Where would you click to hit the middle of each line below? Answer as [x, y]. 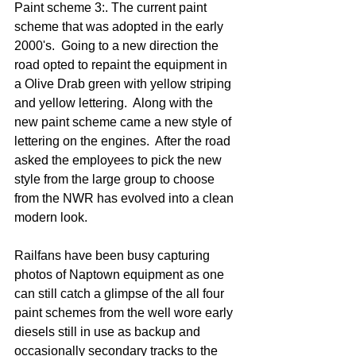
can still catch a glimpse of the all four [121, 293]
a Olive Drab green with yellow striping [124, 83]
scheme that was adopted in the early [120, 26]
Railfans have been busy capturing [114, 255]
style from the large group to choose [116, 179]
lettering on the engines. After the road [124, 141]
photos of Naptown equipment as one [121, 274]
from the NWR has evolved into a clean [126, 198]
